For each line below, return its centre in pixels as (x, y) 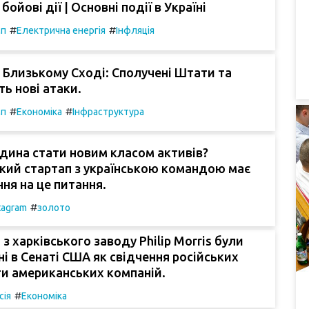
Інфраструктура (108, 111)
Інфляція (135, 31)
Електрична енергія (61, 31)
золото (54, 207)
